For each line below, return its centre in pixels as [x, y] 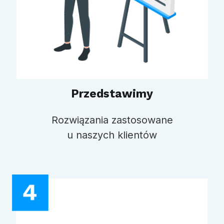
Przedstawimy [112, 94]
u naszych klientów [112, 135]
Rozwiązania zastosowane [112, 120]
